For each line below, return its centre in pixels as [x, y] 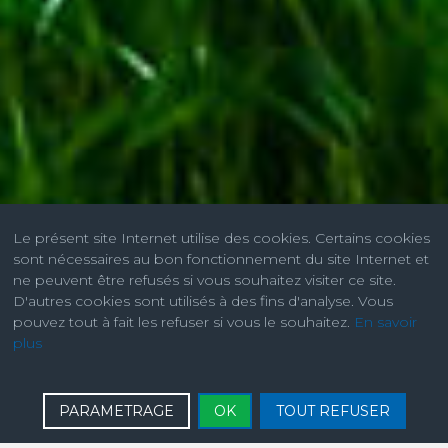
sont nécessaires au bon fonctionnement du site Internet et [221, 259]
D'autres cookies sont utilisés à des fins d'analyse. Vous [203, 301]
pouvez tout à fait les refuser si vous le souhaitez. [184, 322]
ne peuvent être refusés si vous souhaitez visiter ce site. [205, 280]
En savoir [386, 322]
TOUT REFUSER [332, 411]
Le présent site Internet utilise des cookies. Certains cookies [222, 238]
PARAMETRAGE [116, 411]
